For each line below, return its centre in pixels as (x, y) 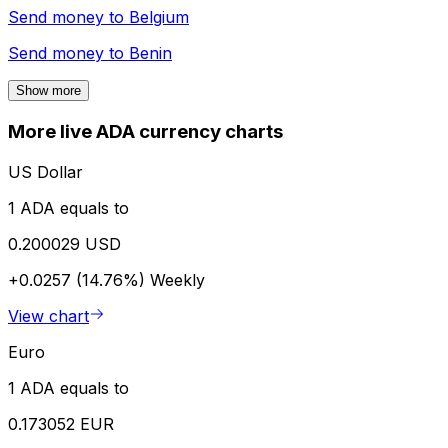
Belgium (159, 17)
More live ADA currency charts (145, 132)
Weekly (177, 279)
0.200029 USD (64, 243)
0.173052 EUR (61, 423)
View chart (48, 315)
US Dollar (45, 171)
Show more (48, 91)
